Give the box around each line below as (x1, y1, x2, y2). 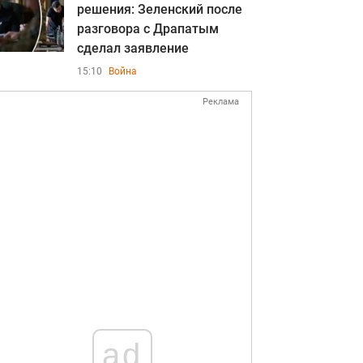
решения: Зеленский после (77, 2, 242, 17)
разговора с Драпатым (77, 21, 219, 36)
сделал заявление (77, 41, 189, 56)
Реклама (203, 96, 239, 107)
